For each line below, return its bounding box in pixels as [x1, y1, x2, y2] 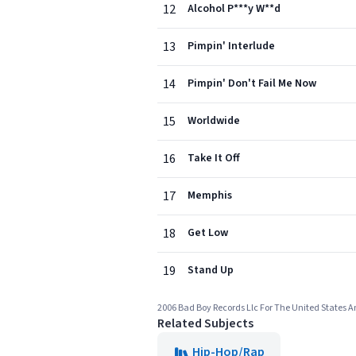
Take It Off [188, 150, 240, 166]
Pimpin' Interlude [188, 38, 275, 54]
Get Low [188, 225, 228, 241]
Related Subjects [157, 315, 253, 332]
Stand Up [188, 262, 234, 278]
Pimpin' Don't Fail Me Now [188, 75, 316, 91]
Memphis [188, 188, 232, 203]
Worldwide [188, 113, 240, 129]
